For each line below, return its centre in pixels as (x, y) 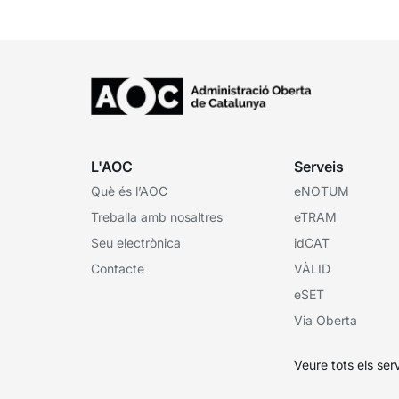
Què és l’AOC (129, 191)
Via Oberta (326, 320)
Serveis (319, 166)
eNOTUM (322, 191)
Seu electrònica (136, 242)
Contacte (118, 268)
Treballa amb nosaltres (157, 216)
